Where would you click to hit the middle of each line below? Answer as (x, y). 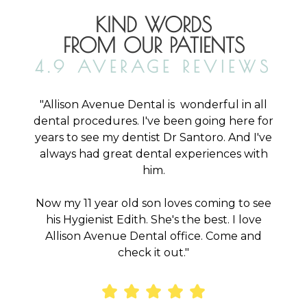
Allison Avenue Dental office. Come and (153, 236)
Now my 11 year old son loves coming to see (153, 203)
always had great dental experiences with (153, 153)
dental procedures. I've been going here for (153, 121)
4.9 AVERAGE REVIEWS (153, 66)
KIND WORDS (153, 24)
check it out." (153, 252)
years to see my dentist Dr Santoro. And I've (153, 137)
